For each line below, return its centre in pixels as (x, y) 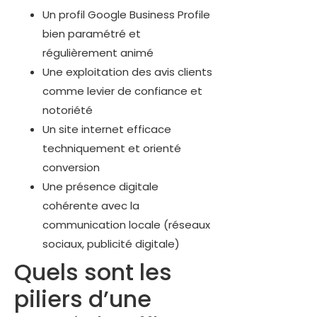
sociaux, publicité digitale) (111, 244)
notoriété (68, 110)
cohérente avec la (91, 206)
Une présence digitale (100, 187)
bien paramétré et (92, 34)
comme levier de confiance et (122, 91)
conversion (71, 168)
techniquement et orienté (112, 149)
